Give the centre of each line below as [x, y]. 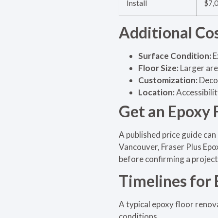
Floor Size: [159, 68]
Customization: [169, 80]
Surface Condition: [175, 55]
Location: [157, 92]
